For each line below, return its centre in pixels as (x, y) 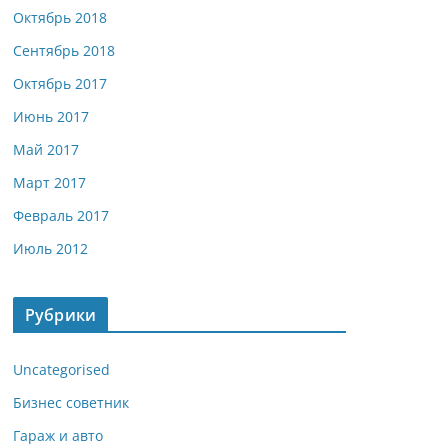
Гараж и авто (58, 435)
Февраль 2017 (61, 215)
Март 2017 (49, 182)
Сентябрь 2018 (64, 50)
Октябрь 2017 (60, 83)
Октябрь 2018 (60, 17)
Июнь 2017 (51, 116)
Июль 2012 (50, 248)
